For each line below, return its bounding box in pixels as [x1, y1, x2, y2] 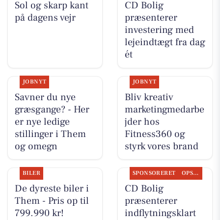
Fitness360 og [124, 127, 185, 140]
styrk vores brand [124, 139, 198, 153]
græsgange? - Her [14, 103, 89, 116]
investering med [124, 24, 194, 37]
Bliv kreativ [124, 90, 173, 104]
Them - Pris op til [14, 194, 89, 207]
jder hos [124, 115, 160, 128]
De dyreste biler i [14, 182, 89, 195]
